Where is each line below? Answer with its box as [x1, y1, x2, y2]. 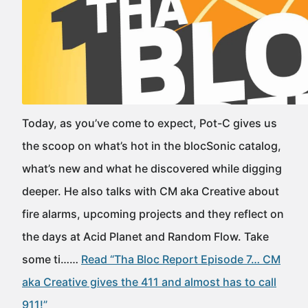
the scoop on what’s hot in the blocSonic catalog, [22, 139, 281, 153]
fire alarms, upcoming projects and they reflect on [22, 207, 284, 221]
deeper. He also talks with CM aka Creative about [22, 184, 279, 198]
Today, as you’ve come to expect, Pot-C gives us [22, 116, 277, 130]
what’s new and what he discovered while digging [22, 162, 282, 175]
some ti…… [22, 252, 81, 266]
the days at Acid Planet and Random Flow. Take [22, 230, 269, 243]
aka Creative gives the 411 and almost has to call [22, 275, 276, 289]
